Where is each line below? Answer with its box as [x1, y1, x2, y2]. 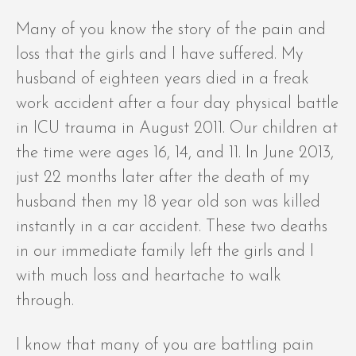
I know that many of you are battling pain [16, 337, 314, 354]
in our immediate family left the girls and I [16, 243, 314, 261]
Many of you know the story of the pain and [16, 21, 326, 39]
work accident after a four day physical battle [16, 95, 339, 113]
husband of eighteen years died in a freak [16, 71, 309, 88]
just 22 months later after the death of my [16, 169, 310, 187]
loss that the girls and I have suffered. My [16, 46, 304, 64]
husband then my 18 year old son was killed [16, 194, 320, 211]
